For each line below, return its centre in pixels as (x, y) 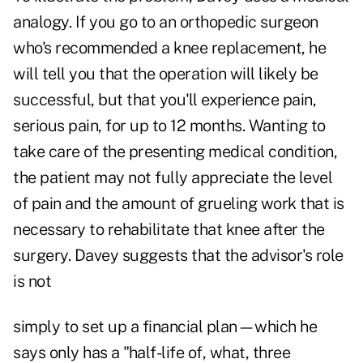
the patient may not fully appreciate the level (173, 178)
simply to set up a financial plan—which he (165, 327)
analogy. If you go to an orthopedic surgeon (166, 22)
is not (32, 282)
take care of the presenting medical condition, (175, 152)
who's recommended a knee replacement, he (169, 48)
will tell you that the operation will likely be (166, 74)
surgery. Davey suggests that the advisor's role (178, 256)
